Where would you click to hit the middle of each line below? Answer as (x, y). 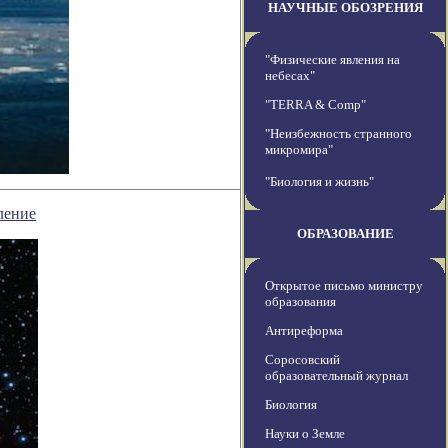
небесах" (290, 76)
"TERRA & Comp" (315, 105)
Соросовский (302, 360)
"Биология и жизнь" (319, 182)
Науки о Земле (305, 434)
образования (300, 302)
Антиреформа (304, 331)
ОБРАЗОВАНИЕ (345, 234)
